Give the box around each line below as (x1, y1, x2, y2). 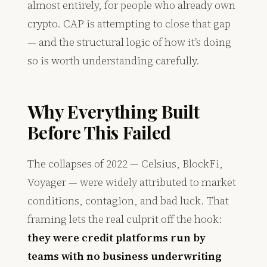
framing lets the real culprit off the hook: (27, 212, 223, 227)
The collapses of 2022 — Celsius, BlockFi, (27, 156, 223, 172)
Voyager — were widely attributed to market (27, 175, 237, 190)
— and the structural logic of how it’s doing (27, 35, 232, 50)
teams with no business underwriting (27, 249, 222, 264)
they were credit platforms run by (27, 230, 206, 246)
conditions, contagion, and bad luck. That (27, 193, 229, 209)
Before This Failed (27, 120, 172, 144)
